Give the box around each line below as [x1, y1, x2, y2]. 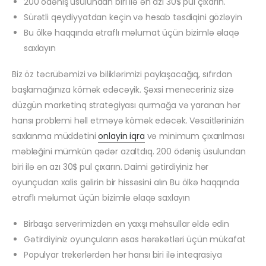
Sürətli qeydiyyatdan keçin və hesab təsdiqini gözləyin [24, 11, 242, 24]
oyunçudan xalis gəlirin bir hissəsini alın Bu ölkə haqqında [12, 176, 239, 189]
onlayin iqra [98, 130, 145, 142]
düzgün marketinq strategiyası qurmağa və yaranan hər [12, 99, 240, 112]
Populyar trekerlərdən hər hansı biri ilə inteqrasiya [24, 249, 222, 261]
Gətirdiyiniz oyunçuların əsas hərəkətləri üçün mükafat [24, 233, 246, 246]
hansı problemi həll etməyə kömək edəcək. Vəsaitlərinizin [12, 115, 245, 127]
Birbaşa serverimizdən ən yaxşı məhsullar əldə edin [24, 218, 229, 230]
